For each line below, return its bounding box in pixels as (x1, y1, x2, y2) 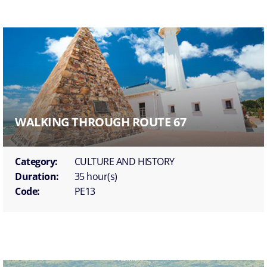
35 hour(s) (74, 169, 117, 183)
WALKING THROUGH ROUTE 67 (15, 113, 187, 130)
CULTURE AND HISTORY (74, 154, 175, 168)
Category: (15, 154, 58, 168)
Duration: (15, 169, 59, 183)
